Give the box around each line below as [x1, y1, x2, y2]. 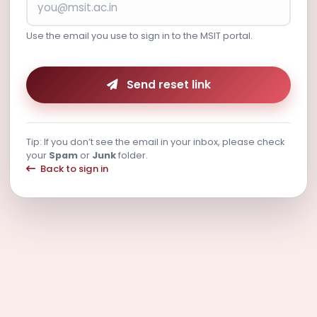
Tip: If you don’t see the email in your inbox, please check [25, 136, 284, 149]
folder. [115, 149, 148, 162]
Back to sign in [38, 162, 108, 176]
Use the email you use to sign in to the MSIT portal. [25, 29, 253, 42]
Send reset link [126, 77, 211, 93]
